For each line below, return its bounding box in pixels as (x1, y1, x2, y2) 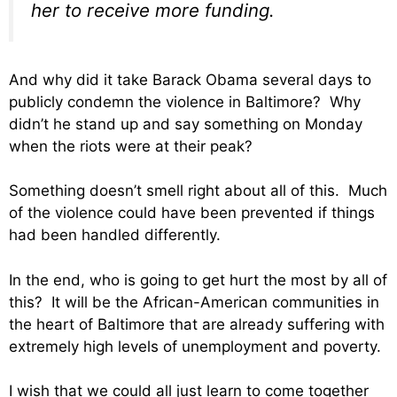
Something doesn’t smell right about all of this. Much (9, 182, 387, 200)
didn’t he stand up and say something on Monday (9, 114, 362, 133)
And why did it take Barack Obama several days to (9, 70, 371, 89)
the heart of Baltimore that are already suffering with (9, 315, 385, 333)
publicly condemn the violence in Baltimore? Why (9, 92, 361, 111)
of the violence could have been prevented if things (9, 204, 375, 222)
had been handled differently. (9, 226, 221, 245)
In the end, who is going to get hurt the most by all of (9, 270, 387, 289)
